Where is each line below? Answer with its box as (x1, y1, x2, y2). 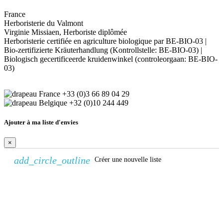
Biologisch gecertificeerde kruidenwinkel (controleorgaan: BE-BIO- (4, 55, 218, 64)
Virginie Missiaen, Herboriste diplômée (4, 28, 127, 37)
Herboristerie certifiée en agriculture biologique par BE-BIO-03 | (4, 37, 207, 46)
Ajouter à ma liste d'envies (4, 118, 78, 126)
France (4, 10, 25, 19)
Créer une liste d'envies (4, 181, 69, 189)
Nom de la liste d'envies (4, 211, 79, 220)
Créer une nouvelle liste (93, 156, 161, 164)
